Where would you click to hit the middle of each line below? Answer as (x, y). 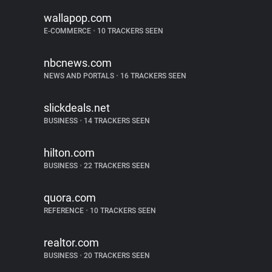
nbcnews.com (78, 63)
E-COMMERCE (68, 31)
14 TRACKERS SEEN (116, 121)
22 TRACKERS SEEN (116, 166)
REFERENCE (65, 211)
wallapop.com (78, 18)
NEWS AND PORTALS (80, 76)
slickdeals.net (77, 108)
